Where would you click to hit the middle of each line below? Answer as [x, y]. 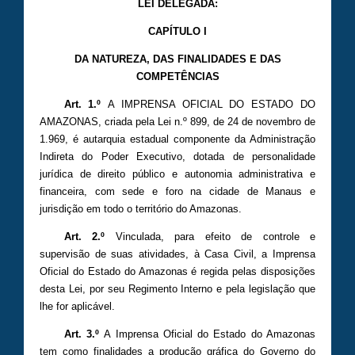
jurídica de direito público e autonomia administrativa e [177, 174]
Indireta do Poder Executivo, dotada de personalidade [177, 156]
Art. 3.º [81, 334]
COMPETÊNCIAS [177, 76]
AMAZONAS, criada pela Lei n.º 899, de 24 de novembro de [177, 121]
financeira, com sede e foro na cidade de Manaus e [177, 191]
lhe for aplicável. [77, 306]
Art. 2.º [84, 236]
